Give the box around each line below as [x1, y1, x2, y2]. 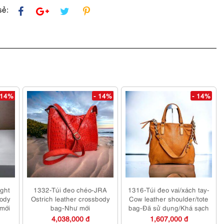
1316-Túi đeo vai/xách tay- [128, 184, 210, 194]
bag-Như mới [50, 202, 90, 212]
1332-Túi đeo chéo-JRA [33, 184, 107, 194]
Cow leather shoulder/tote [129, 193, 209, 203]
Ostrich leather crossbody [30, 193, 110, 203]
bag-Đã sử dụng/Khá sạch [128, 202, 209, 212]
